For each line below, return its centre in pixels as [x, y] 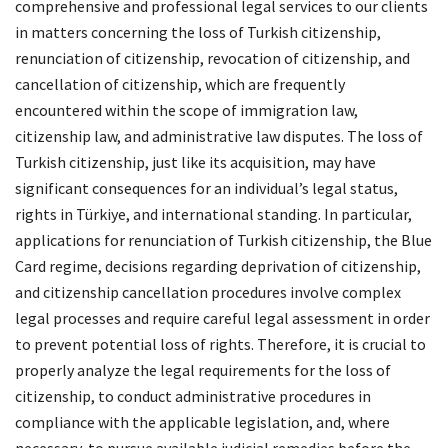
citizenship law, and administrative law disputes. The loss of [219, 136]
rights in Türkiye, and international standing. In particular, [213, 214]
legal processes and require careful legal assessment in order [222, 318]
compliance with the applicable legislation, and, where [202, 422]
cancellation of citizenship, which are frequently [180, 84]
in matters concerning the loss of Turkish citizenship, [198, 32]
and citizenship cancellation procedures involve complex [208, 292]
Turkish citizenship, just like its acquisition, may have [195, 162]
